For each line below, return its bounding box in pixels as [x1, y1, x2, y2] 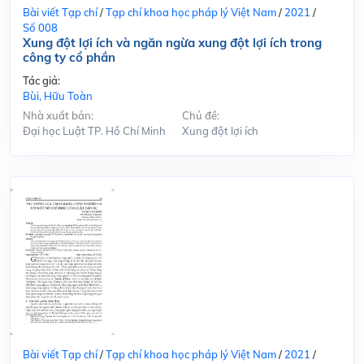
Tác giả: [23, 73, 60, 87]
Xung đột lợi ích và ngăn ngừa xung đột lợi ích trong [23, 34, 322, 50]
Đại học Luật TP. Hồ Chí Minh [23, 123, 166, 137]
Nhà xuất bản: [23, 108, 93, 122]
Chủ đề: [182, 108, 219, 122]
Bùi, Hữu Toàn [23, 89, 93, 102]
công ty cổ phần [23, 49, 115, 65]
